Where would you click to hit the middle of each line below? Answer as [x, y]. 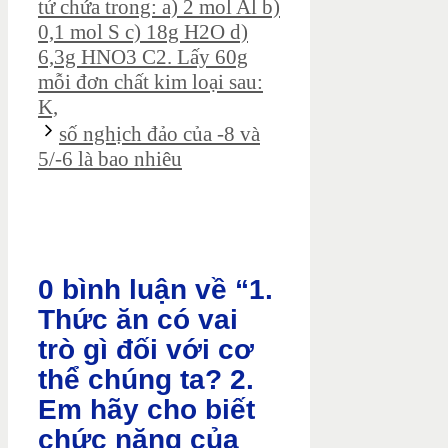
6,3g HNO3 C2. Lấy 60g [143, 57]
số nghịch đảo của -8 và [159, 134]
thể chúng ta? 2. [146, 380]
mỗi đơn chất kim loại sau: [150, 82]
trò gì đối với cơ [146, 350]
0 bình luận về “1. [155, 290]
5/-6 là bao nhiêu [110, 159]
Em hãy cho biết [146, 410]
